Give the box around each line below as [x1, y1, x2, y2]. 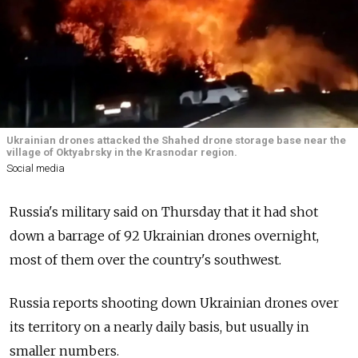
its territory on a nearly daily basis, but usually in [10, 319, 309, 336]
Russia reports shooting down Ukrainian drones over [10, 295, 339, 312]
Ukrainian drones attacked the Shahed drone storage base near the [6, 134, 346, 146]
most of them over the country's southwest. [10, 252, 281, 268]
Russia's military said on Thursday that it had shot [10, 204, 318, 221]
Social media [6, 162, 65, 175]
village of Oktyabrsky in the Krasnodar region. [6, 146, 237, 158]
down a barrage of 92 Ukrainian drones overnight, [10, 228, 319, 245]
